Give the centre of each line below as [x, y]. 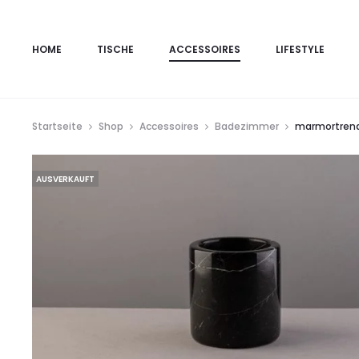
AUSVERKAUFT [65, 179]
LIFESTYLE [300, 49]
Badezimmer [247, 126]
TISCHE [115, 49]
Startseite [57, 126]
